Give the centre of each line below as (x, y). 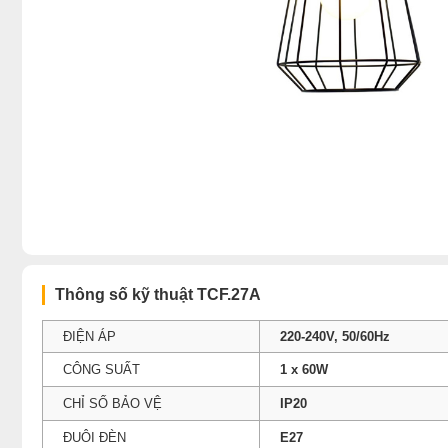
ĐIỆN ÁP (89, 336)
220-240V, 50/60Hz (335, 336)
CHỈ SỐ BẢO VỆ (112, 403)
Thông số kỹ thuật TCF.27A (158, 294)
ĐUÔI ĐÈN (94, 437)
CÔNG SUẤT (101, 369)
